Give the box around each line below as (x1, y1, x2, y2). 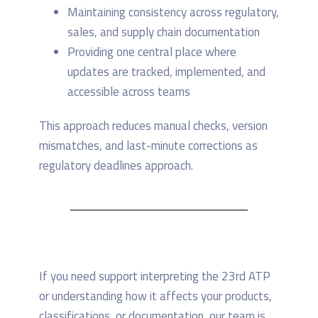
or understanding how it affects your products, (39, 287, 272, 306)
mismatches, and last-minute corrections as (39, 136, 258, 155)
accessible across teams (67, 82, 190, 102)
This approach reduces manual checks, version (39, 116, 268, 136)
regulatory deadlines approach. (39, 156, 193, 175)
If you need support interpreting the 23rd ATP (39, 267, 270, 286)
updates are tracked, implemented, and (67, 62, 265, 82)
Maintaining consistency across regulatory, (67, 3, 279, 22)
